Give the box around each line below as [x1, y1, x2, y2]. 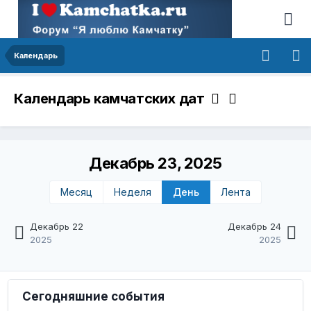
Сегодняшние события [22, 289, 165, 304]
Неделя [114, 186, 151, 199]
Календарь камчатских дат [14, 90, 211, 108]
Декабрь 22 [30, 221, 84, 233]
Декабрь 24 [227, 221, 281, 233]
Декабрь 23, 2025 [89, 154, 222, 173]
